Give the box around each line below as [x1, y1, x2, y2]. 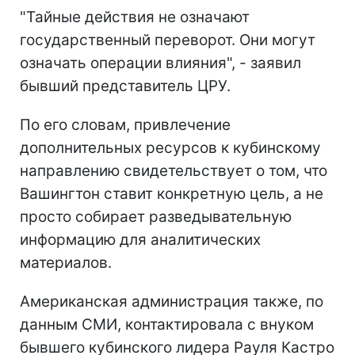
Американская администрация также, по [20, 292, 323, 311]
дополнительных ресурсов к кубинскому [20, 138, 321, 157]
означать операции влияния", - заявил [20, 53, 301, 72]
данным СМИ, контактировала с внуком [20, 315, 314, 334]
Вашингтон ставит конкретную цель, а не [20, 184, 323, 203]
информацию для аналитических [20, 230, 261, 249]
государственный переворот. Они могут [20, 30, 315, 49]
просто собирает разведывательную [20, 207, 292, 226]
